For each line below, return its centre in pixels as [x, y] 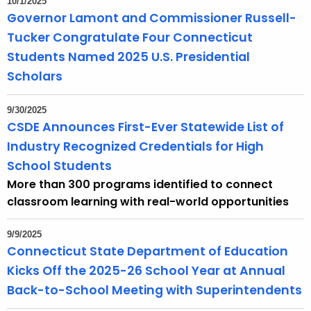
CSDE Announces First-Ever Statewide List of [145, 127]
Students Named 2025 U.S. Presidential [128, 57]
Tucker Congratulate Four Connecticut [130, 38]
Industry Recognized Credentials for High [135, 147]
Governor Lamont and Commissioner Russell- [152, 18]
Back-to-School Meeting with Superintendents [154, 291]
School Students [59, 166]
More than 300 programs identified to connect [140, 185]
